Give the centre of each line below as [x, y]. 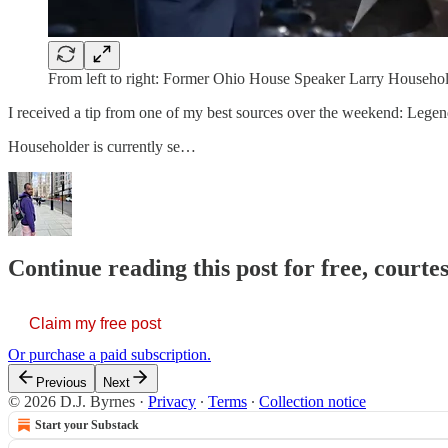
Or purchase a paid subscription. [109, 355]
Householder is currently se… [102, 146]
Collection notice [312, 402]
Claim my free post [95, 324]
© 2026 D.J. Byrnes [71, 402]
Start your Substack [87, 425]
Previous [61, 383]
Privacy [172, 402]
